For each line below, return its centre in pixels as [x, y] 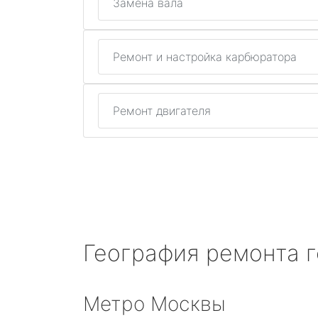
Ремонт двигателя [162, 111]
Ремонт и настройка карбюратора [205, 57]
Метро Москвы [154, 304]
